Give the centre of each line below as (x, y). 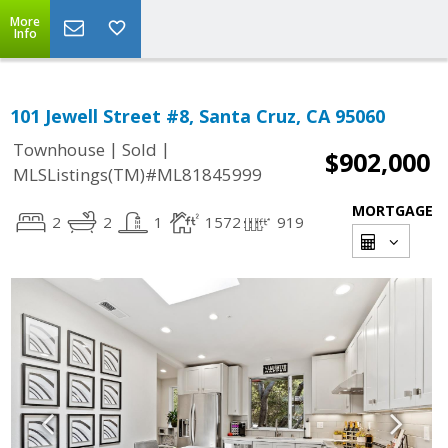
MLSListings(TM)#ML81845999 (137, 175)
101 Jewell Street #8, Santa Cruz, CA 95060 (197, 116)
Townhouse (59, 150)
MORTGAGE (392, 210)
